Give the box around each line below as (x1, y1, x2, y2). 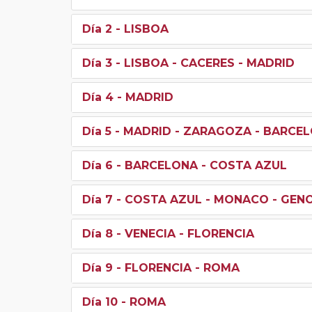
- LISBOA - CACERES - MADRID (112, 56, 295, 70)
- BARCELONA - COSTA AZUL (113, 158, 287, 172)
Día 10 (82, 295, 118, 309)
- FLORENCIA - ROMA (113, 260, 240, 274)
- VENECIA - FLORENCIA (113, 226, 254, 240)
